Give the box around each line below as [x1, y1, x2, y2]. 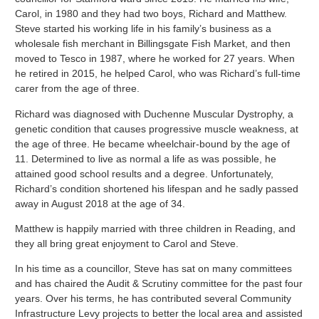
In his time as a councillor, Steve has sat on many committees [15, 263, 293, 275]
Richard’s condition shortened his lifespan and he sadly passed [15, 182, 299, 194]
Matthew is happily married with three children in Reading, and [15, 223, 296, 235]
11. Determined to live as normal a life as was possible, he [15, 152, 277, 164]
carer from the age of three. [15, 83, 140, 95]
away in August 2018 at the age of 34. [15, 197, 186, 209]
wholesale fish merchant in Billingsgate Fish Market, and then [15, 38, 291, 50]
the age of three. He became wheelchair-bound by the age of [15, 137, 291, 150]
